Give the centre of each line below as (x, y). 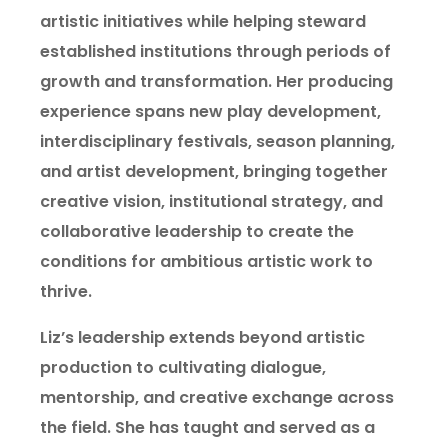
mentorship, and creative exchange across (217, 397)
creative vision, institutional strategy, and (211, 201)
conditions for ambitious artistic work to (206, 261)
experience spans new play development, (210, 111)
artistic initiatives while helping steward (203, 21)
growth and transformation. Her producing (216, 81)
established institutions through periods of (215, 51)
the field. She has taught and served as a (207, 427)
